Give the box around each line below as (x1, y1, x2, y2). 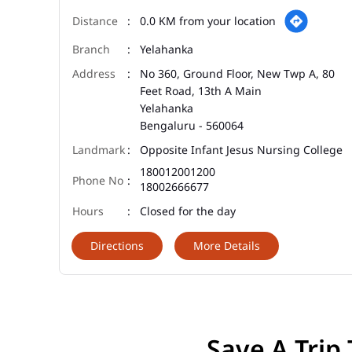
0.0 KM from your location (140, 13, 276, 29)
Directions (90, 238, 144, 254)
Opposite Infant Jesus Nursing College (140, 142, 343, 158)
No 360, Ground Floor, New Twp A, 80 (140, 66, 335, 82)
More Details (193, 238, 260, 254)
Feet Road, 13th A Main (140, 83, 262, 99)
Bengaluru (140, 118, 196, 134)
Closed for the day (140, 203, 236, 219)
